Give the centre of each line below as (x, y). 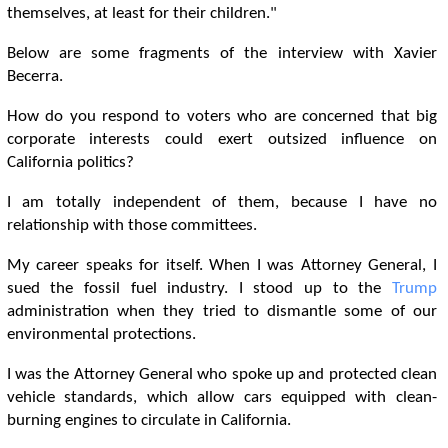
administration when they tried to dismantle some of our (221, 311)
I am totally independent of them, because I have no (221, 202)
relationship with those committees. (131, 225)
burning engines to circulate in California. (148, 420)
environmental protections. (101, 334)
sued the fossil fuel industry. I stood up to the (199, 288)
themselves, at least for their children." (141, 13)
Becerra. (34, 76)
